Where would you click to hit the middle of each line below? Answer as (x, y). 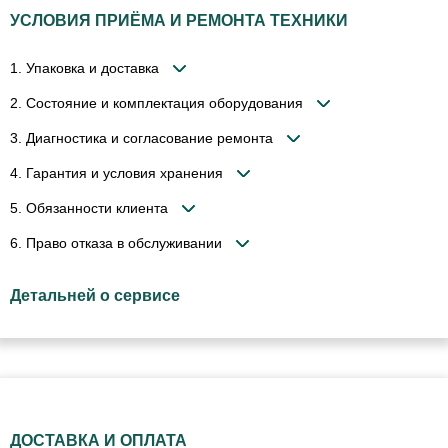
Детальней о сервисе (95, 295)
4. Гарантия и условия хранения (116, 172)
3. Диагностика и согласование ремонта (141, 137)
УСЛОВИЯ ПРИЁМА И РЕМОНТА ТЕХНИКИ (179, 20)
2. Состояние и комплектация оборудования (156, 102)
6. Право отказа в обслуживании (116, 242)
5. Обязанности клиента (89, 207)
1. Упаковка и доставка (84, 67)
